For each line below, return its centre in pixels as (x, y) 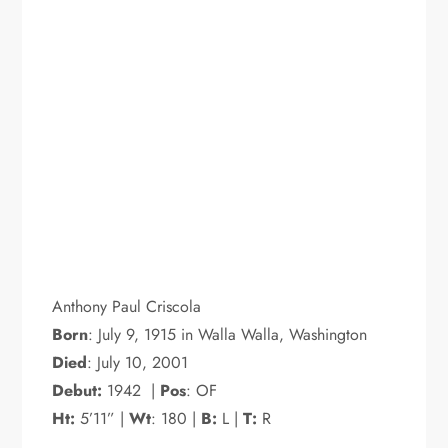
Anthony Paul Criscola (127, 306)
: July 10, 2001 (138, 362)
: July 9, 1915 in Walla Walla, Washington (230, 334)
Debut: (80, 390)
